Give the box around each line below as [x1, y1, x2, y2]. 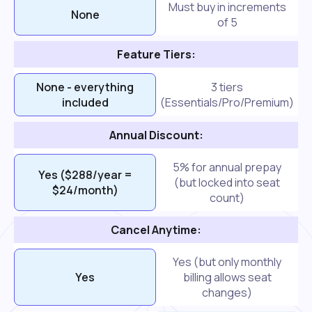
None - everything [36, 79, 134, 95]
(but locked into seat [174, 174, 280, 190]
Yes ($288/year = [38, 166, 132, 182]
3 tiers [211, 79, 243, 95]
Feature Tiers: [116, 46, 196, 62]
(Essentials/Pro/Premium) [160, 94, 294, 110]
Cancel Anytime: [111, 221, 201, 237]
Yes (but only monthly [173, 253, 281, 270]
